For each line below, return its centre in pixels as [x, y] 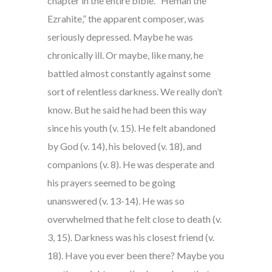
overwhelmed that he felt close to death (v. [134, 219]
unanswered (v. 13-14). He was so [116, 201]
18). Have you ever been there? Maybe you [135, 256]
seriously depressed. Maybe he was [120, 37]
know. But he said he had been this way [127, 110]
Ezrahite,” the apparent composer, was [125, 19]
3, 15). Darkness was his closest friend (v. [131, 237]
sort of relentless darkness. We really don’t [134, 92]
